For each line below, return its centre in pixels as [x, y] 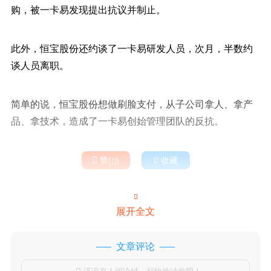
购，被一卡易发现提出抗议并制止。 [88, 10]
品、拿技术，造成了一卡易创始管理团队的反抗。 [117, 121]
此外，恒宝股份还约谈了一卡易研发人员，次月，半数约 [132, 48]
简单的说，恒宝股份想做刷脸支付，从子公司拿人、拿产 [132, 104]
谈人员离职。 [40, 65]
